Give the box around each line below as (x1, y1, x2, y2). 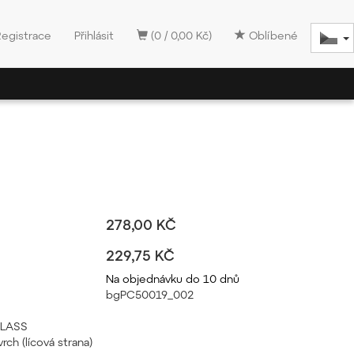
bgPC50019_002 (106, 288, 194, 301)
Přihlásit (74, 28, 114, 42)
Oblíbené (246, 28, 298, 42)
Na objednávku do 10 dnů (106, 272, 239, 285)
